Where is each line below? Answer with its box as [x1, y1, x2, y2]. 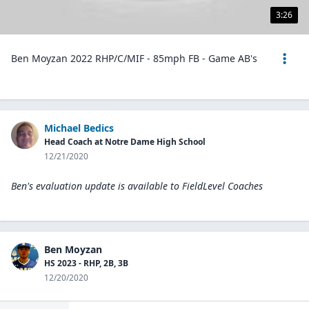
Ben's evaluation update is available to [11, 179, 179, 192]
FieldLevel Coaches [182, 179, 263, 192]
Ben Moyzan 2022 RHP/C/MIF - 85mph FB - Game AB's [11, 52, 257, 65]
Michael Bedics [44, 121, 114, 134]
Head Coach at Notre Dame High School [44, 136, 206, 148]
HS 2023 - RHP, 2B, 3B [44, 257, 128, 269]
